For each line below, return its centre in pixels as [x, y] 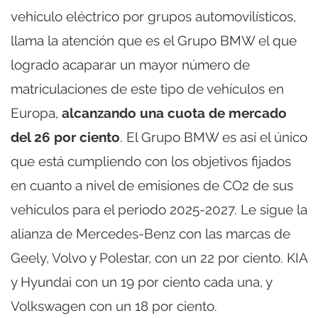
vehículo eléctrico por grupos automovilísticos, [153, 17]
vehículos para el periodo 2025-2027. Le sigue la [159, 210]
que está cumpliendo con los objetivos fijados [151, 161]
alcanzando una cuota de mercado [174, 113]
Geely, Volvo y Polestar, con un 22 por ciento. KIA [159, 258]
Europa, [36, 113]
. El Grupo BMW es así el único [214, 137]
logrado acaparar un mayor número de [130, 65]
